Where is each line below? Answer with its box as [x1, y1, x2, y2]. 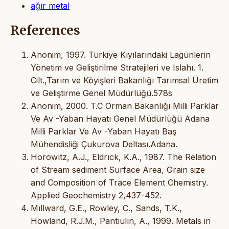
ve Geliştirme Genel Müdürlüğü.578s [31, 88, 172, 99]
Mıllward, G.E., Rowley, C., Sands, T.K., [31, 203, 182, 214]
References [10, 22, 80, 39]
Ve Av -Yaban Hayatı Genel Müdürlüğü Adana [31, 113, 210, 124]
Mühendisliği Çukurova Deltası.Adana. [31, 139, 177, 150]
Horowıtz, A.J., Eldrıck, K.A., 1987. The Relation [31, 152, 216, 163]
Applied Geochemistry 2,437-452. [31, 190, 162, 201]
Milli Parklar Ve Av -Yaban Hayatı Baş [31, 126, 176, 137]
